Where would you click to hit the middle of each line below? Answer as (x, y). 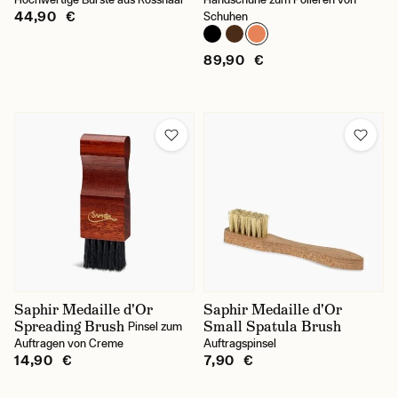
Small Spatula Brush (272, 326)
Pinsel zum (155, 326)
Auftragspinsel (240, 343)
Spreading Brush (69, 326)
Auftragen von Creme (69, 343)
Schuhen (226, 16)
